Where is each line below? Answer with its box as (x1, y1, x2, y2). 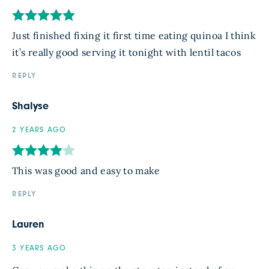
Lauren (12, 219, 44, 230)
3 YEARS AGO (12, 244, 67, 252)
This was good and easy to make (12, 165, 160, 177)
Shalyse (12, 101, 49, 112)
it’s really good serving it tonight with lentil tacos (12, 46, 241, 58)
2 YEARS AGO (12, 126, 67, 134)
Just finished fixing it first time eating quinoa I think (12, 29, 256, 41)
